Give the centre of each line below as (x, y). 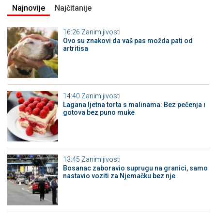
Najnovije (29, 8)
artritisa (75, 49)
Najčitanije (73, 8)
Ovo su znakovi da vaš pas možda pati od (128, 41)
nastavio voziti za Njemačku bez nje (119, 176)
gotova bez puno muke (99, 112)
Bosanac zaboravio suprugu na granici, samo (135, 168)
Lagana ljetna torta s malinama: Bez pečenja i (134, 104)
